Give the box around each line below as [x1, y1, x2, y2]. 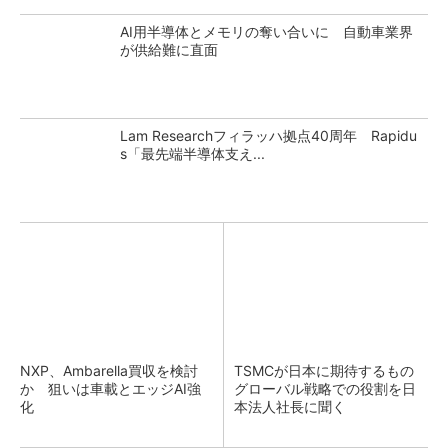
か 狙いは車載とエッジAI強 [20, 380, 201, 397]
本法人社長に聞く [234, 398, 346, 415]
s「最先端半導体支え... [120, 145, 265, 162]
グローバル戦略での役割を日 [234, 380, 416, 397]
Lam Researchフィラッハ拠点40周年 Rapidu [120, 127, 417, 144]
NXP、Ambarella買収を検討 [20, 362, 198, 379]
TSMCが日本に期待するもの [234, 362, 428, 379]
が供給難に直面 [120, 41, 218, 58]
